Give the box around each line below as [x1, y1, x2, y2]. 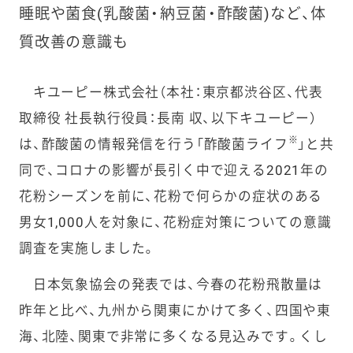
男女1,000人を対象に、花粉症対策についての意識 [18, 214, 332, 230]
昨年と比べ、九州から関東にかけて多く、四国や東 [18, 303, 332, 319]
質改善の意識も [18, 32, 128, 51]
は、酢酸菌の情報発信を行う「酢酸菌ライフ [18, 136, 288, 152]
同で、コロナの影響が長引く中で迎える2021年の [18, 162, 329, 178]
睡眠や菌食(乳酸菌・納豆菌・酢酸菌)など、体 [18, 4, 327, 23]
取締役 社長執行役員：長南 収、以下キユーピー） [18, 110, 317, 126]
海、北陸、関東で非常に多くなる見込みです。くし [18, 329, 329, 345]
